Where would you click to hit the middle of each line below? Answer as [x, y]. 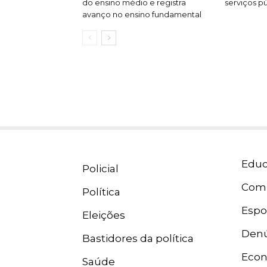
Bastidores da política [138, 238]
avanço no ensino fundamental [142, 14]
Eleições [104, 215]
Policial [100, 169]
